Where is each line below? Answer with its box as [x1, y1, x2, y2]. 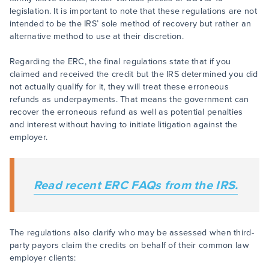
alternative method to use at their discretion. [9, 30, 189, 43]
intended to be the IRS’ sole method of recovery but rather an [9, 17, 252, 31]
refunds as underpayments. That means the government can [9, 93, 249, 106]
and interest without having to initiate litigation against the [9, 118, 238, 131]
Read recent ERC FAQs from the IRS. [33, 176, 238, 195]
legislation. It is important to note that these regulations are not [9, 5, 257, 18]
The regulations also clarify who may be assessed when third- [9, 226, 254, 240]
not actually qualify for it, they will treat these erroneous [9, 80, 229, 94]
